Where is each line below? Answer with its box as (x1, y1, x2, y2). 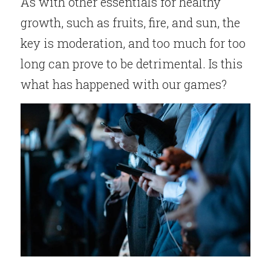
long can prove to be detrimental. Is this (21, 56, 243, 72)
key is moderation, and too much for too (21, 35, 246, 51)
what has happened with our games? (21, 76, 227, 93)
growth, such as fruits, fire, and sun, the (21, 15, 240, 31)
